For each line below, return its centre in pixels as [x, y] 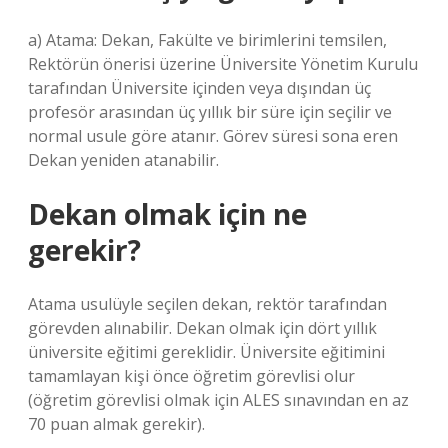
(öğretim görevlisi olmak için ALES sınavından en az [218, 400]
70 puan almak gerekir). [116, 424]
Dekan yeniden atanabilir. [123, 160]
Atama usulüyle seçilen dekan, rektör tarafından [207, 304]
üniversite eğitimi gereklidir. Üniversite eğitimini [206, 352]
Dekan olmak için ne [167, 214]
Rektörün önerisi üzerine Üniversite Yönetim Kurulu [223, 64]
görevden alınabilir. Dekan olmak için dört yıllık [202, 328]
